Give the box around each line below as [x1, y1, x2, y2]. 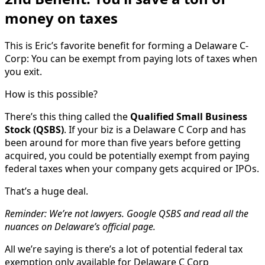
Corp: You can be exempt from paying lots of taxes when [5, 52, 257, 66]
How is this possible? [5, 88, 98, 101]
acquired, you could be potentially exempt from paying [5, 149, 250, 163]
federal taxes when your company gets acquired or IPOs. [5, 162, 259, 176]
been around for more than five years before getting [5, 136, 241, 150]
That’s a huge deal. [5, 185, 88, 198]
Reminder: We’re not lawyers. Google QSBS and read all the [5, 207, 248, 221]
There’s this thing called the [5, 110, 130, 124]
